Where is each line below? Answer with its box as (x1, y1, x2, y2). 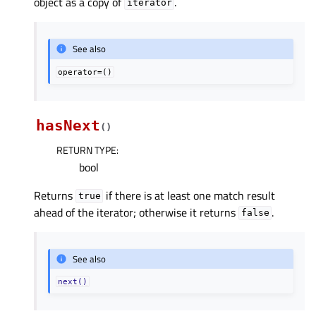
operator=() (58, 67, 113, 76)
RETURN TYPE (56, 142, 116, 157)
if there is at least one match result (103, 186, 276, 204)
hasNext (36, 116, 100, 134)
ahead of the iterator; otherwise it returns (34, 203, 238, 221)
